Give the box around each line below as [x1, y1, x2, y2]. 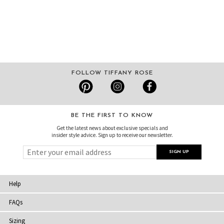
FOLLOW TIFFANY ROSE [71, 69, 153, 76]
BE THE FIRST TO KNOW [71, 112, 153, 118]
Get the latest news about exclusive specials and [56, 124, 168, 131]
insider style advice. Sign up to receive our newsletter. [51, 131, 173, 138]
